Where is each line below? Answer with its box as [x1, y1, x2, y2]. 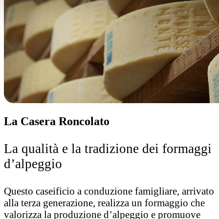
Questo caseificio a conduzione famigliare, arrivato [4, 185, 214, 197]
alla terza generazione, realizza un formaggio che [4, 197, 205, 208]
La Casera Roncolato [4, 115, 109, 128]
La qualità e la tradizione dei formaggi [4, 141, 212, 156]
